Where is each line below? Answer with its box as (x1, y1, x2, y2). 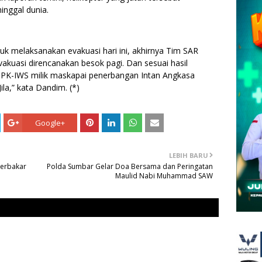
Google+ (35, 118, 65, 129)
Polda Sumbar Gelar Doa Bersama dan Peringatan (47, 161, 213, 172)
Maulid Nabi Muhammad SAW (115, 171, 213, 181)
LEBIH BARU (169, 151, 208, 160)
